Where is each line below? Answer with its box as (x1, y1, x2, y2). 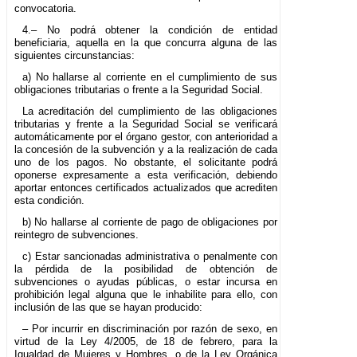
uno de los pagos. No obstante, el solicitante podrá (14, 155, 278, 168)
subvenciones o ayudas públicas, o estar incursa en (14, 275, 278, 288)
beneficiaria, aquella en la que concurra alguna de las (14, 36, 278, 49)
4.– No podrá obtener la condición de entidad (22, 23, 278, 36)
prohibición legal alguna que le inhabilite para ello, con (14, 288, 278, 300)
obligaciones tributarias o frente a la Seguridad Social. (14, 83, 263, 96)
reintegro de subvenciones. (14, 228, 139, 241)
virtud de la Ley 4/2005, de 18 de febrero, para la (14, 335, 278, 347)
